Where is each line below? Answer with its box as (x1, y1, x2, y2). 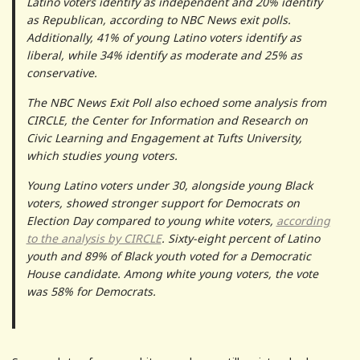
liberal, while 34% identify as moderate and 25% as (26, 47, 302, 63)
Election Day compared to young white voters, (26, 212, 276, 228)
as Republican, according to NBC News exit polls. (26, 11, 291, 27)
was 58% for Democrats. (26, 283, 156, 299)
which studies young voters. (26, 147, 178, 163)
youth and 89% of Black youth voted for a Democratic (26, 247, 311, 264)
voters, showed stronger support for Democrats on (26, 194, 300, 211)
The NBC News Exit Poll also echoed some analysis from (26, 94, 326, 110)
